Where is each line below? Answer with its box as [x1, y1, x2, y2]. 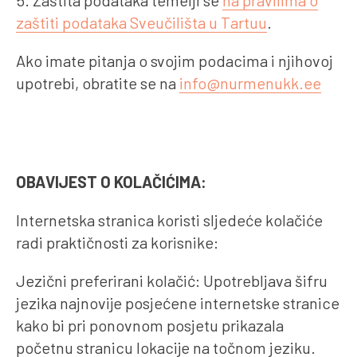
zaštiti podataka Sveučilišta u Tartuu [16, 12, 267, 32]
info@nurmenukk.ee [179, 73, 321, 92]
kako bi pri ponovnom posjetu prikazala [16, 315, 284, 335]
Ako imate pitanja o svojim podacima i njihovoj [16, 50, 333, 70]
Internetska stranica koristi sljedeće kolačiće [16, 210, 323, 229]
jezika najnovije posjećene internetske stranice [16, 292, 339, 312]
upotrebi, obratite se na [16, 73, 179, 92]
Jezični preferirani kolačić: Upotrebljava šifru [16, 270, 328, 290]
